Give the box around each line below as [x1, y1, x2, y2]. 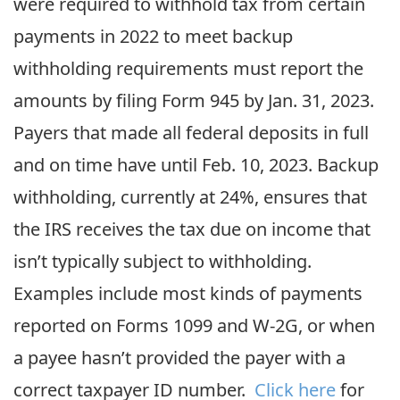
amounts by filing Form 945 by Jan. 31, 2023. [13, 88, 374, 112]
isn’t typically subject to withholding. [13, 249, 312, 273]
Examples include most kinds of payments [13, 281, 362, 305]
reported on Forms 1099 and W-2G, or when [13, 313, 375, 337]
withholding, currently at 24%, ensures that [13, 185, 367, 209]
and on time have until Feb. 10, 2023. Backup [13, 153, 379, 177]
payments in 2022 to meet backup [13, 24, 293, 48]
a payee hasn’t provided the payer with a [13, 346, 346, 370]
